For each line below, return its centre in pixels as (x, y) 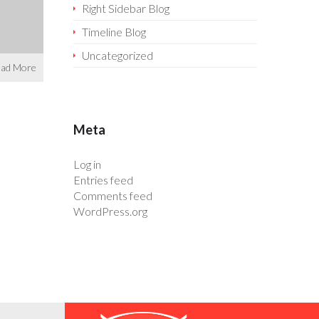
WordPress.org (110, 211)
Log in (87, 164)
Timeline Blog (114, 32)
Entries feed (103, 180)
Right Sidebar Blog (125, 8)
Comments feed (113, 195)
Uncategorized (117, 55)
